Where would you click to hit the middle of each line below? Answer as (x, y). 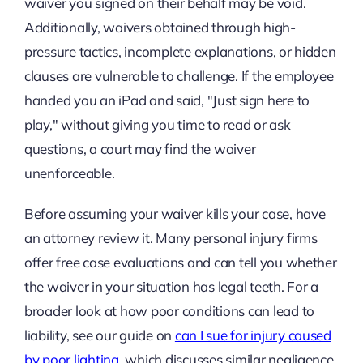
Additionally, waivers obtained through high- (160, 28)
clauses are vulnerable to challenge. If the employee (179, 76)
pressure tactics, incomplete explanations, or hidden (180, 52)
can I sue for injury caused (253, 335)
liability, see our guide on (99, 335)
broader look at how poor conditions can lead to (169, 311)
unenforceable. (69, 173)
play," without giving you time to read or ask (157, 125)
